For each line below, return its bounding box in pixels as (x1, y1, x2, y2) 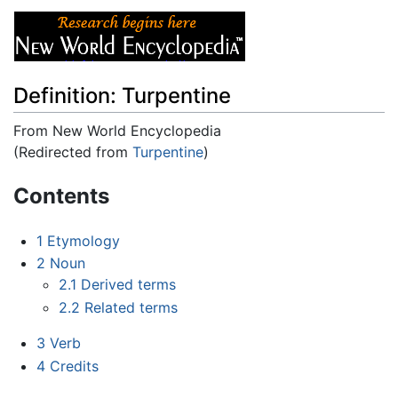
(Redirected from (13, 142, 132, 161)
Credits (49, 356, 99, 375)
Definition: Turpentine (13, 82, 231, 108)
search (151, 163, 195, 182)
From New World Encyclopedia (13, 121, 221, 139)
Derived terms (81, 275, 177, 294)
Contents (13, 182, 109, 209)
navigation (73, 163, 143, 182)
